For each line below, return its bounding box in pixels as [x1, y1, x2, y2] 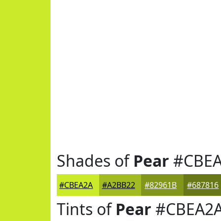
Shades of [57, 150, 133, 171]
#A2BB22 [102, 180, 135, 190]
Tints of [57, 198, 115, 220]
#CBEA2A [59, 180, 93, 190]
